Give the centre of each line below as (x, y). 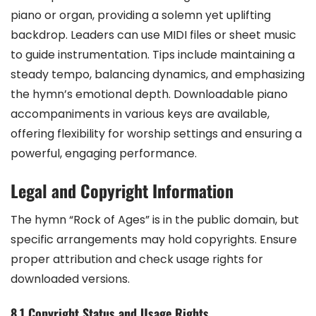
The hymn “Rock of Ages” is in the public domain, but (155, 219)
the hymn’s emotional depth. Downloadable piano (149, 94)
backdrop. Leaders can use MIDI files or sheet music (153, 35)
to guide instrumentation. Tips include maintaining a (153, 54)
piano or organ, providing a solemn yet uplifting (141, 15)
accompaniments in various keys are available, (140, 114)
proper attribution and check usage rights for (137, 259)
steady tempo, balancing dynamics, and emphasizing (158, 74)
